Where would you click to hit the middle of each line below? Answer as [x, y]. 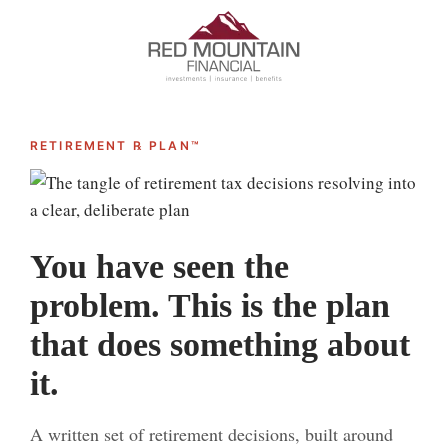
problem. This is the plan [210, 305]
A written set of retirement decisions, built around [211, 434]
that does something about [220, 344]
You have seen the [159, 266]
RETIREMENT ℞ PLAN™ [115, 145]
